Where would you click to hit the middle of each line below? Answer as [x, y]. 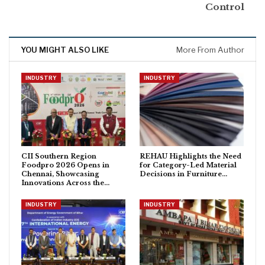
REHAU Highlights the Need [190, 156]
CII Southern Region [59, 156]
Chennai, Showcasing [60, 174]
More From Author [210, 50]
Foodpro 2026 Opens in [65, 165]
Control [225, 7]
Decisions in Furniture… [183, 174]
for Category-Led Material [188, 165]
